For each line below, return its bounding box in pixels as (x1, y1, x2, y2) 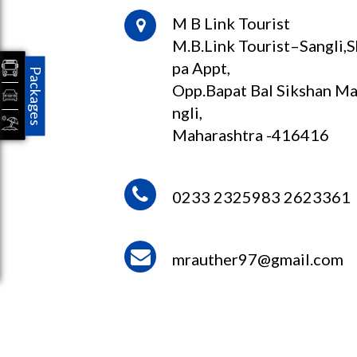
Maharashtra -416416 (172, 125, 330, 144)
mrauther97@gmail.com (172, 249, 344, 269)
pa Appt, (172, 58, 231, 77)
